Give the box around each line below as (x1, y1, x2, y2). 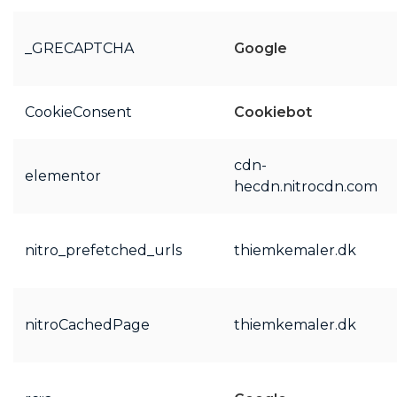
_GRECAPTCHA (24, 40, 134, 57)
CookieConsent (24, 104, 132, 121)
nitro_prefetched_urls (24, 242, 182, 259)
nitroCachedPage (24, 316, 150, 333)
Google (233, 40, 287, 57)
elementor (24, 167, 101, 184)
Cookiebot (233, 104, 312, 121)
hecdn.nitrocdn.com (233, 178, 378, 195)
